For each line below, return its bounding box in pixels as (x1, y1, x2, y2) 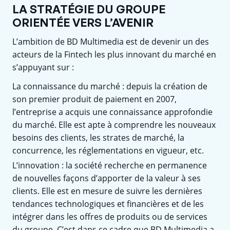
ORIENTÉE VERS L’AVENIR (12, 15, 154, 29)
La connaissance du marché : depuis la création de (12, 80, 207, 92)
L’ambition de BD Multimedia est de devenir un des (12, 35, 209, 47)
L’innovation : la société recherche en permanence (12, 159, 207, 171)
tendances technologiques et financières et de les (12, 198, 204, 209)
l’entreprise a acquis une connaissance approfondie (12, 106, 213, 118)
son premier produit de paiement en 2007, (12, 93, 177, 105)
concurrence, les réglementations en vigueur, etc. (12, 144, 204, 156)
